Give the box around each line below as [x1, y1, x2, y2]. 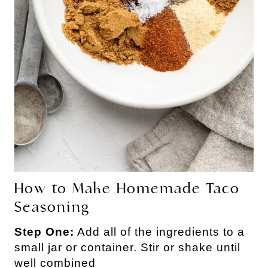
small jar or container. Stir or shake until [14, 241, 240, 254]
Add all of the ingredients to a [74, 226, 245, 239]
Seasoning [14, 198, 90, 217]
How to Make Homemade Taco [14, 179, 240, 198]
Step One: [14, 226, 74, 239]
